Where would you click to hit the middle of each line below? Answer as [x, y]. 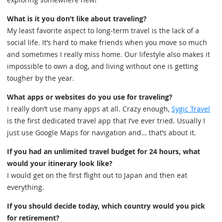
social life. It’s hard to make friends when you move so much [107, 42]
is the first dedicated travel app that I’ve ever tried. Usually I [106, 120]
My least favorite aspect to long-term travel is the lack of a [103, 30]
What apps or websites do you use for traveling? [90, 97]
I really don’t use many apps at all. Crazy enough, [89, 109]
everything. [26, 187]
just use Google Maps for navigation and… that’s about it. [102, 132]
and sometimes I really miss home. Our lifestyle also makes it [109, 54]
